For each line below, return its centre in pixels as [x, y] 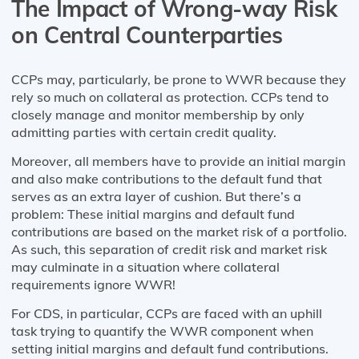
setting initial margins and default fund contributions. [170, 349]
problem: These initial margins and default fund [153, 214]
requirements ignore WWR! [93, 285]
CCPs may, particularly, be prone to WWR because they [179, 80]
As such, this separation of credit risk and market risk [169, 250]
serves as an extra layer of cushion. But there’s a [156, 197]
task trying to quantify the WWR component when [162, 331]
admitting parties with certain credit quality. [144, 133]
